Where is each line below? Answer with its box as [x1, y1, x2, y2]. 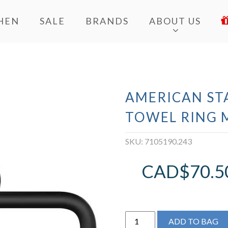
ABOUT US [149, 15, 201, 27]
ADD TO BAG [168, 216, 218, 226]
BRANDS [85, 15, 129, 27]
